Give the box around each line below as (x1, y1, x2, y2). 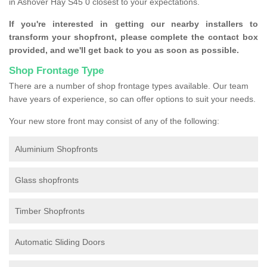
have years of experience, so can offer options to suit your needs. (9, 94, 256, 104)
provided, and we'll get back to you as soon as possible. (9, 45, 239, 55)
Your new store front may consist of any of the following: (9, 116, 219, 126)
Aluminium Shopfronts (15, 144, 98, 154)
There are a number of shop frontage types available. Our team (9, 81, 249, 91)
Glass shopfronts (15, 175, 79, 185)
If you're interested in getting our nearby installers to (9, 19, 258, 29)
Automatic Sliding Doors (15, 237, 105, 247)
